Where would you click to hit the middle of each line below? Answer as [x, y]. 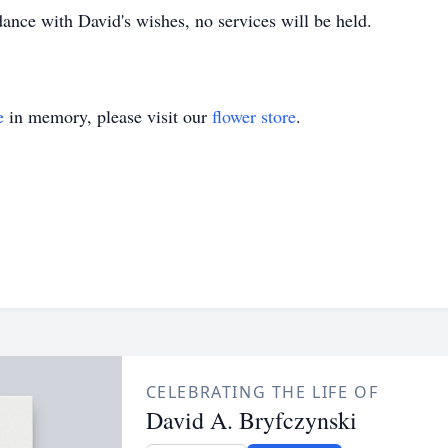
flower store [254, 116]
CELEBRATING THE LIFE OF [262, 392]
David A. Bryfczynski [251, 420]
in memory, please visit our [108, 116]
